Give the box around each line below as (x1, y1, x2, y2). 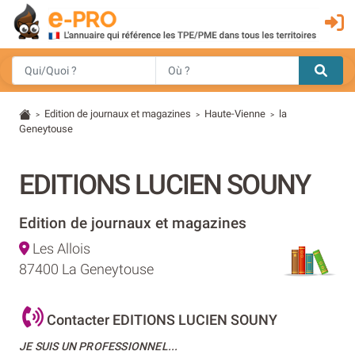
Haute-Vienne (204, 107, 266, 120)
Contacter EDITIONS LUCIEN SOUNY (44, 311, 277, 328)
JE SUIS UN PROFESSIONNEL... (19, 339, 178, 353)
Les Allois (29, 240, 90, 257)
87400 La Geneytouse (19, 261, 154, 277)
